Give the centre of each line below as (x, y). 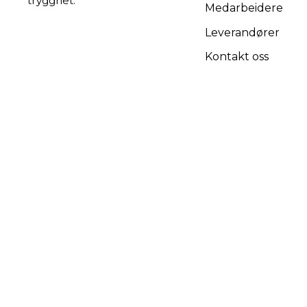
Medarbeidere (244, 8)
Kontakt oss (237, 57)
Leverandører (243, 32)
